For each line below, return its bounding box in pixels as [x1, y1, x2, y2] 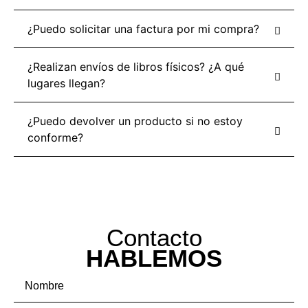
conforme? [27, 130, 83, 144]
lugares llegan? [27, 76, 105, 90]
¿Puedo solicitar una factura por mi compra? [27, 21, 259, 36]
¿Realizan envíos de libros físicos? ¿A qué [27, 59, 244, 74]
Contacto [106, 223, 202, 251]
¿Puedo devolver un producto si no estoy [27, 113, 243, 128]
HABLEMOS [86, 244, 222, 272]
